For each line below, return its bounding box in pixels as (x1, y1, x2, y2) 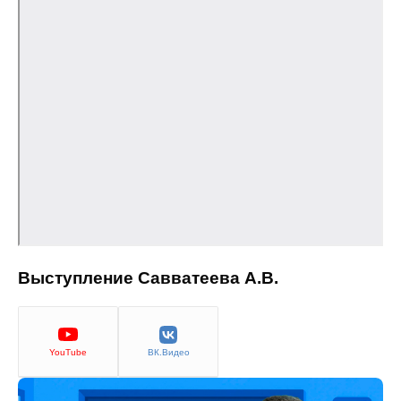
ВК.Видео (147, 346, 190, 357)
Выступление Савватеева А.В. (18, 268, 278, 287)
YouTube (49, 346, 87, 357)
